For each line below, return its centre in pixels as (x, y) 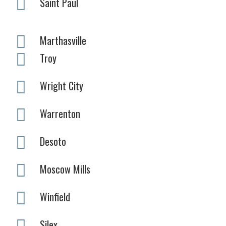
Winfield (55, 196)
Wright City (62, 86)
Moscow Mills (65, 169)
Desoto (53, 141)
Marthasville (63, 40)
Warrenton (60, 113)
